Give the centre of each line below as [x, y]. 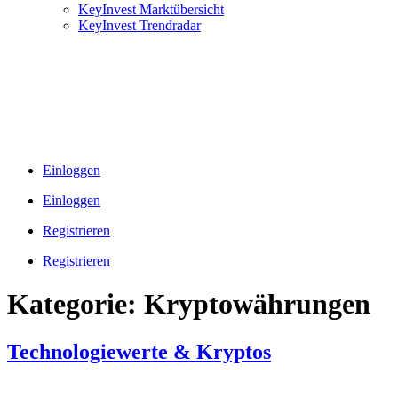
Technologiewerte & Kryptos [139, 351]
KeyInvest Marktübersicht [151, 9]
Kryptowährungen [257, 304]
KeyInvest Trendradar [139, 25]
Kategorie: [76, 304]
